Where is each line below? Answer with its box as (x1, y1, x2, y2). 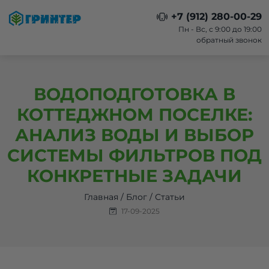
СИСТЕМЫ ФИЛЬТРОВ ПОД (7, 145, 262, 166)
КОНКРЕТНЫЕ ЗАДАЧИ (27, 165, 242, 186)
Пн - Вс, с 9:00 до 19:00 (178, 25, 262, 34)
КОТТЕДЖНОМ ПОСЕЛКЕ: (16, 104, 253, 125)
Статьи (155, 192, 185, 202)
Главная (84, 192, 118, 202)
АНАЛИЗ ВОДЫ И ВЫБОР (15, 124, 254, 145)
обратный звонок (196, 35, 262, 44)
